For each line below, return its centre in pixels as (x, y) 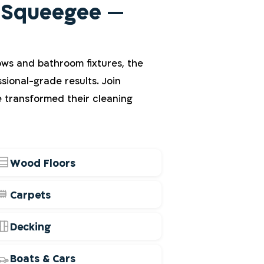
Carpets (31, 194)
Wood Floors (43, 163)
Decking (31, 226)
